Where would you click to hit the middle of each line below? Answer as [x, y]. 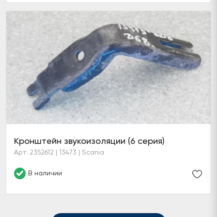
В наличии [45, 173]
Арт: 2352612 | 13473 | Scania [59, 152]
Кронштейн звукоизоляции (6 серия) [89, 141]
